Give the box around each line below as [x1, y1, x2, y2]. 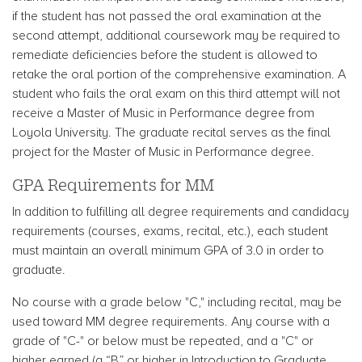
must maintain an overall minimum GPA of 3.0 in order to [12, 243, 324, 258]
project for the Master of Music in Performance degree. [12, 145, 314, 159]
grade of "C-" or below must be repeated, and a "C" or [12, 334, 314, 348]
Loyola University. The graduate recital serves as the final [12, 125, 330, 140]
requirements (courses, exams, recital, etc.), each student [12, 224, 328, 238]
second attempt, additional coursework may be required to [12, 28, 340, 43]
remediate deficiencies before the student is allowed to [12, 48, 318, 62]
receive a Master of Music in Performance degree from [12, 106, 314, 120]
